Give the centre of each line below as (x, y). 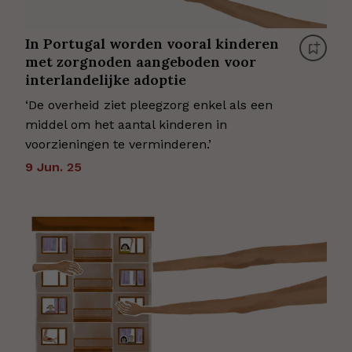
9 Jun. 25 (53, 167)
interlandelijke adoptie (106, 80)
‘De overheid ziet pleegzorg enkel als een (149, 105)
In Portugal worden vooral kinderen (152, 44)
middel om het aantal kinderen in (126, 125)
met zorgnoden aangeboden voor (141, 62)
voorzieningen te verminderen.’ (118, 144)
